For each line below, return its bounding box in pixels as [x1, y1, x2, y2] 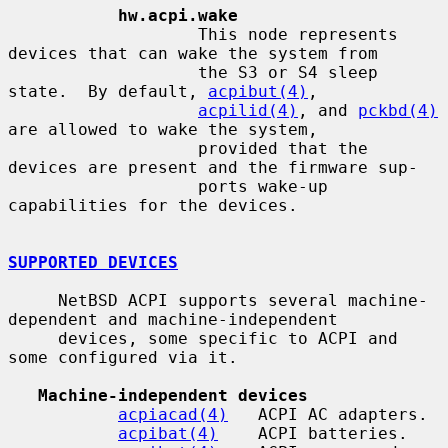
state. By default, [8, 81, 208, 101]
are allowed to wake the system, [8, 119, 318, 139]
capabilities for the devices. [8, 195, 298, 215]
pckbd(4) [358, 100, 438, 120]
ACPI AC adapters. [228, 404, 428, 424]
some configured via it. [8, 347, 238, 367]
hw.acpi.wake [118, 5, 238, 25]
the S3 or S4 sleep [8, 62, 198, 82]
